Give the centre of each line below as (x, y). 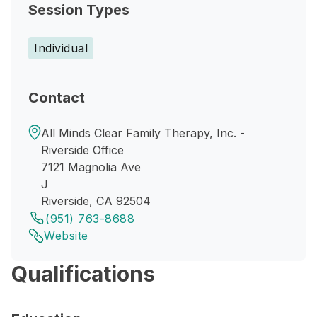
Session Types (79, 10)
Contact (57, 98)
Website (66, 236)
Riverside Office (82, 150)
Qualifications (83, 274)
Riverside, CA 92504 (96, 201)
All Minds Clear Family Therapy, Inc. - (143, 133)
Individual (61, 48)
